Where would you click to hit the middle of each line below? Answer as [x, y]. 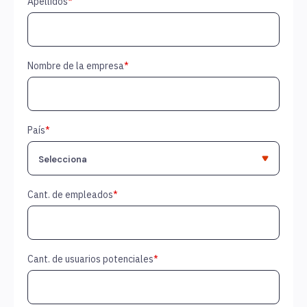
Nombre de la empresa [76, 66]
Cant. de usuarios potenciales [90, 259]
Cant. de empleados [70, 195]
